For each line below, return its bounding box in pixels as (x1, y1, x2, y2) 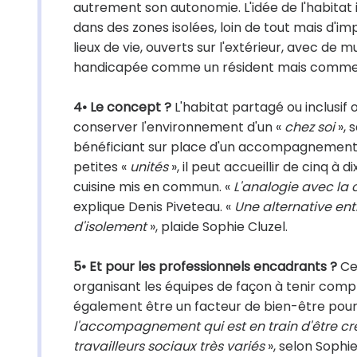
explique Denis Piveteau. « (73, 198, 234, 216)
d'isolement (73, 218, 147, 236)
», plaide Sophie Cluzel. (147, 218, 288, 236)
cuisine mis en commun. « (73, 178, 233, 196)
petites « (73, 158, 130, 176)
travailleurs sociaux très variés (73, 337, 265, 355)
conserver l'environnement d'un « (73, 118, 284, 136)
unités (130, 158, 168, 176)
